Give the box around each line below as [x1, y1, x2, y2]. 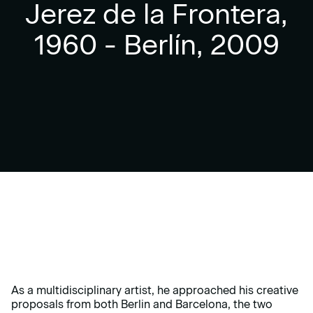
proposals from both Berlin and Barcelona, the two [11, 298, 272, 311]
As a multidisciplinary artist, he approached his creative [11, 284, 298, 297]
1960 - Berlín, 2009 [34, 28, 279, 61]
